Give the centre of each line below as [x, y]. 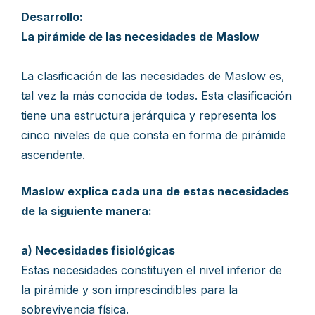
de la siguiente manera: [86, 211]
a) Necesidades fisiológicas [98, 250]
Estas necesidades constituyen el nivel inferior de [152, 270]
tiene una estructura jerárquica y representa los [149, 115]
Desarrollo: [52, 17]
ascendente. [53, 155]
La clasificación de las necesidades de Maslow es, [153, 76]
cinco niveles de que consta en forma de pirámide [154, 135]
